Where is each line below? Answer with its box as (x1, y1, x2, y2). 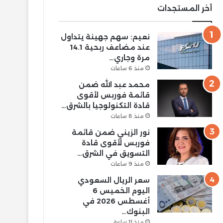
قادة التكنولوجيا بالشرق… (61, 101, 150, 110)
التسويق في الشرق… (77, 148, 150, 158)
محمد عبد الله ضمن (78, 80, 150, 89)
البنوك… (121, 207, 150, 216)
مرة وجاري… (109, 53, 150, 62)
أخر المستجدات (157, 3, 212, 13)
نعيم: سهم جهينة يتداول (60, 32, 150, 41)
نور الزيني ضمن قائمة (71, 127, 150, 137)
